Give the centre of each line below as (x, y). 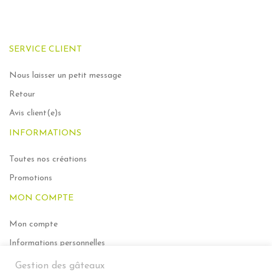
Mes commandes (41, 262)
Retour (22, 95)
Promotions (31, 178)
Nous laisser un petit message (65, 76)
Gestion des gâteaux (60, 266)
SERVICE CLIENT (46, 50)
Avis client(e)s (35, 114)
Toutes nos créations (48, 160)
